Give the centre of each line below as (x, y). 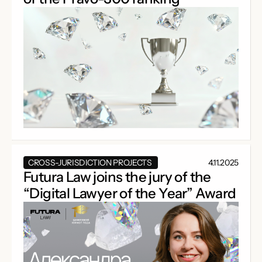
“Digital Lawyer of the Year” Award (130, 194)
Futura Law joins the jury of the (117, 177)
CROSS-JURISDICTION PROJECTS (91, 163)
